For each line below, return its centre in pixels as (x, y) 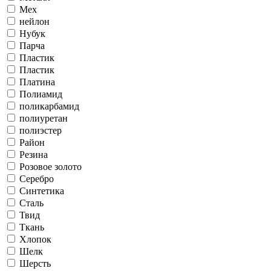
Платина (37, 82)
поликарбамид (49, 106)
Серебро (37, 178)
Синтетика (42, 191)
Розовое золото (51, 166)
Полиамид (41, 94)
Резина (34, 154)
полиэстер (41, 130)
